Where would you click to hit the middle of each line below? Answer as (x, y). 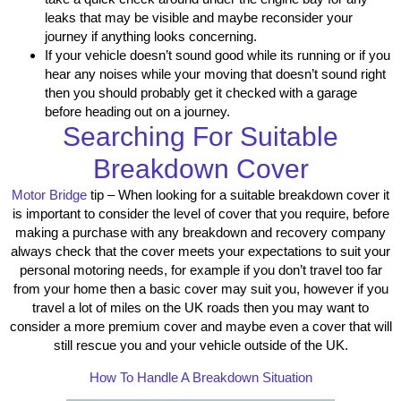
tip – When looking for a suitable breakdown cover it (238, 195)
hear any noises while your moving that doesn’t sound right (215, 74)
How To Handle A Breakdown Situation (200, 377)
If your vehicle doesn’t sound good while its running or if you (218, 55)
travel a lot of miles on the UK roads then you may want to (200, 308)
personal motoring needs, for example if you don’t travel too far (200, 270)
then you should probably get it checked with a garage (201, 93)
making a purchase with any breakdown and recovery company (200, 233)
